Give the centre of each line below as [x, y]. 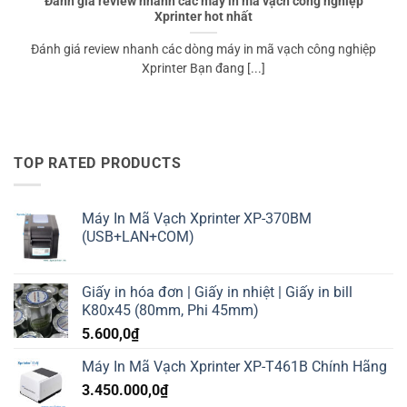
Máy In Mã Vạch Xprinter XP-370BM [197, 219]
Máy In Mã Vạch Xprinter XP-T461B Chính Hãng [234, 367]
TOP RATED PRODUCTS [98, 163]
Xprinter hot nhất [203, 17]
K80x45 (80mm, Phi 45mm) [170, 311]
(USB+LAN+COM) [138, 237]
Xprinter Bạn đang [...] [203, 69]
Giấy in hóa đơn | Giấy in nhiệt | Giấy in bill [217, 293]
